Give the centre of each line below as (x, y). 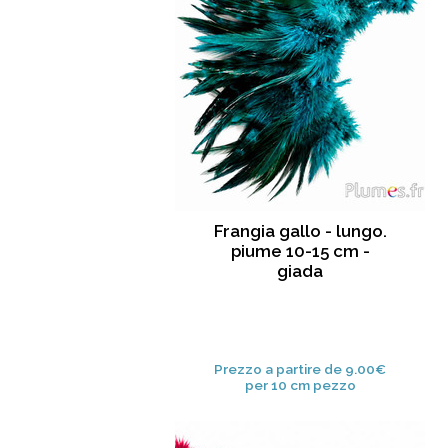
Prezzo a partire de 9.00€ (300, 369)
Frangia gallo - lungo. (300, 231)
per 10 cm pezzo (300, 385)
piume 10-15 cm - (300, 251)
